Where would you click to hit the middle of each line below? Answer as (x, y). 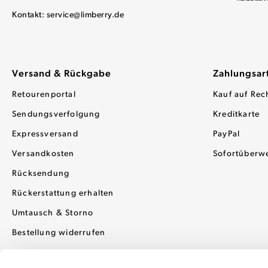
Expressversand (45, 135)
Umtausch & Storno (53, 214)
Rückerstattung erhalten (63, 194)
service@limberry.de (85, 16)
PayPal (227, 135)
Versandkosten (43, 154)
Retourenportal (44, 95)
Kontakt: (29, 16)
